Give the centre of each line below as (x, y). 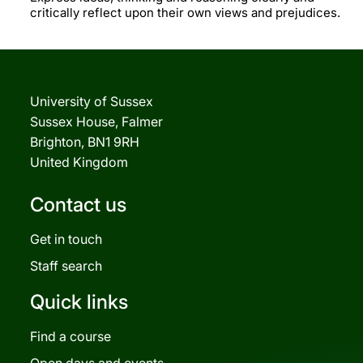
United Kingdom (79, 162)
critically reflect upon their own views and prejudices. (185, 12)
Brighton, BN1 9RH (85, 141)
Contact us (78, 204)
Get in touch (66, 239)
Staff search (66, 265)
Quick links (79, 301)
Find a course (70, 336)
